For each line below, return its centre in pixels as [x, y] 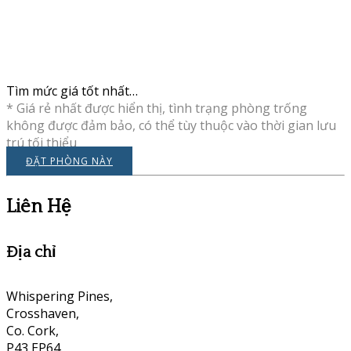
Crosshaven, [43, 313]
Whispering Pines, [60, 296]
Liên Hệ [39, 207]
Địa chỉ [31, 253]
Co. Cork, [33, 330]
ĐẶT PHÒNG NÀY [69, 161]
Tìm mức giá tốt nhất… [72, 91]
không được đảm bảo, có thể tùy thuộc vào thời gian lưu [171, 126]
